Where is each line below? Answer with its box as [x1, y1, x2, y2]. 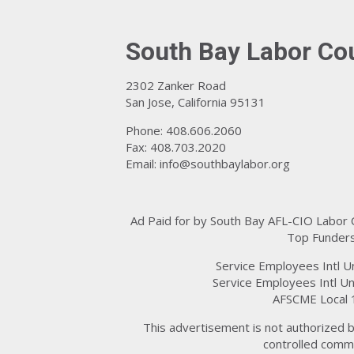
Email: [126, 156, 160, 171]
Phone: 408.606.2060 [126, 122, 242, 138]
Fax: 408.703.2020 [126, 139, 226, 155]
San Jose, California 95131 [126, 94, 265, 110]
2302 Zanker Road [126, 77, 226, 93]
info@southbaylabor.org [160, 156, 290, 171]
